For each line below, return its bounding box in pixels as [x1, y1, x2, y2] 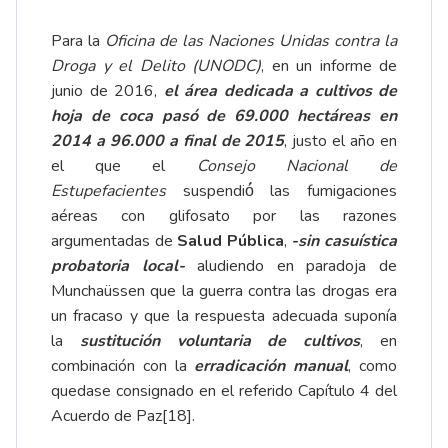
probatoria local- [51, 255, 185, 278]
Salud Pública [177, 230, 284, 253]
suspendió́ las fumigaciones [182, 180, 398, 203]
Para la [51, 30, 105, 53]
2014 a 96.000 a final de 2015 [51, 130, 285, 153]
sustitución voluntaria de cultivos [79, 330, 361, 353]
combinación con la [51, 355, 195, 378]
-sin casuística [291, 230, 398, 253]
